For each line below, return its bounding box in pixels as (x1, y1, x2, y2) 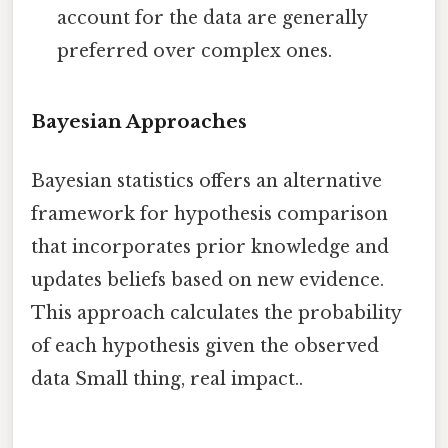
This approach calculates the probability (31, 302, 401, 325)
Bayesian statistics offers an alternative (31, 170, 382, 193)
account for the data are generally (57, 7, 368, 30)
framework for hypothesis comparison (31, 203, 388, 226)
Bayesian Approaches (31, 110, 247, 134)
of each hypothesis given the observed (31, 335, 379, 358)
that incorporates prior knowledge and (31, 236, 389, 259)
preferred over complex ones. (57, 40, 333, 63)
